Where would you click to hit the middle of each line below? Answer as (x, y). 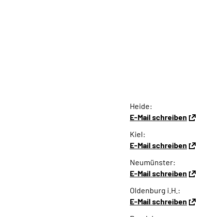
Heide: (141, 106)
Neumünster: (153, 162)
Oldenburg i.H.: (155, 190)
